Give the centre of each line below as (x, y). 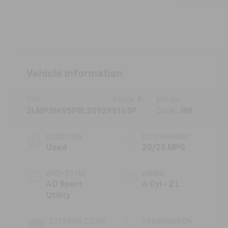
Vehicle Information (75, 74)
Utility (59, 196)
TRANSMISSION (167, 222)
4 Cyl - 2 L (161, 184)
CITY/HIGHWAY (166, 137)
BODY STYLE (66, 174)
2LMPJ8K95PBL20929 (69, 111)
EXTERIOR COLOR (78, 222)
